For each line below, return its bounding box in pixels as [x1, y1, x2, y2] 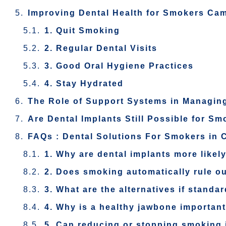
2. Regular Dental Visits [44, 44, 157, 52]
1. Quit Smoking [44, 26, 120, 35]
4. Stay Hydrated [44, 79, 124, 88]
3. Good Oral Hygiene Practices [44, 62, 194, 70]
